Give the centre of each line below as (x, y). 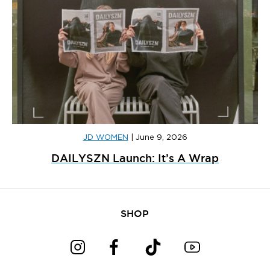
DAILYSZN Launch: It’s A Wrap (135, 158)
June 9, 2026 (161, 138)
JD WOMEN (105, 138)
